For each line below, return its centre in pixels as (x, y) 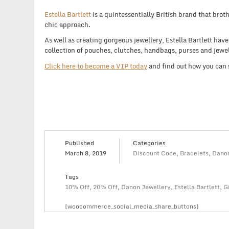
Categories (149, 143)
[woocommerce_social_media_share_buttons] (132, 206)
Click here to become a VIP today (96, 66)
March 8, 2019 (86, 153)
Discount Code (154, 153)
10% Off (77, 187)
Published (80, 143)
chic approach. (67, 24)
